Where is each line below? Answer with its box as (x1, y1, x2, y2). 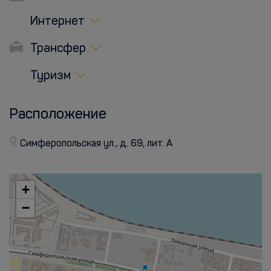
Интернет (27, 16, 85, 28)
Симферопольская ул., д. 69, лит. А (20, 139, 172, 149)
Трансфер (27, 43, 86, 55)
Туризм (27, 70, 71, 82)
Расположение (9, 108, 106, 122)
